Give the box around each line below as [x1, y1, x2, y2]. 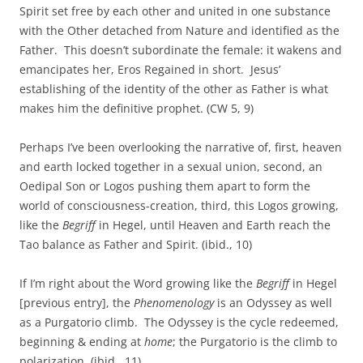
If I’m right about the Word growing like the [19, 275, 256, 292]
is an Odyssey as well [214, 295, 332, 311]
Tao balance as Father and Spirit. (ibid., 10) [19, 237, 252, 253]
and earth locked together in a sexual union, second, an [19, 159, 322, 175]
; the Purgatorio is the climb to [173, 334, 337, 350]
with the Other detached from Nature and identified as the [19, 23, 340, 39]
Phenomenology [134, 295, 214, 311]
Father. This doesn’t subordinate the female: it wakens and [19, 42, 342, 58]
